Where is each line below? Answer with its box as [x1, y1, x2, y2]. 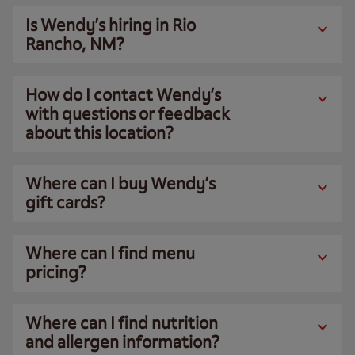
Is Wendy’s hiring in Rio [25, 14, 196, 36]
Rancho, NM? [25, 33, 124, 55]
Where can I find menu [25, 242, 195, 264]
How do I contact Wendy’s [25, 84, 221, 105]
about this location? [25, 122, 174, 143]
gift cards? [25, 192, 105, 213]
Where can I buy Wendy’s [25, 173, 216, 194]
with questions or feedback [25, 103, 230, 124]
